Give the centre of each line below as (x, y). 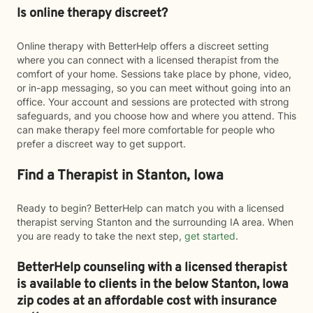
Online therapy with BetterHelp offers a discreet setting (143, 46)
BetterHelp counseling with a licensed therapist (152, 268)
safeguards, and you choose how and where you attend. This (156, 116)
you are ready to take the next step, (101, 236)
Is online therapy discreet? (92, 14)
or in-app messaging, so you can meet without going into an (154, 88)
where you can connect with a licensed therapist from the (148, 60)
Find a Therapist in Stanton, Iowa (120, 176)
